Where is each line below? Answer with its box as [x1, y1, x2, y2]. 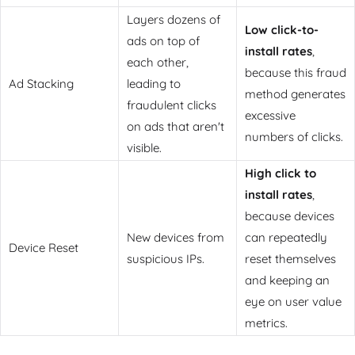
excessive [245, 107, 296, 123]
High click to [245, 165, 316, 181]
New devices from [127, 229, 224, 245]
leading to [127, 75, 181, 91]
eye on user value [245, 293, 342, 309]
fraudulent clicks [127, 97, 216, 113]
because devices [245, 208, 334, 223]
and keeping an [245, 272, 330, 288]
